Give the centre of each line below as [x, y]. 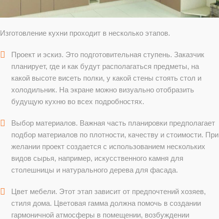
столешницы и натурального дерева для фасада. [95, 170]
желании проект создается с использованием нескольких [108, 147]
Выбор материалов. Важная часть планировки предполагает [113, 123]
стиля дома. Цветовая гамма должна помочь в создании [106, 203]
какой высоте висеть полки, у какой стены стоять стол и [106, 78]
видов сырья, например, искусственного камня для [97, 158]
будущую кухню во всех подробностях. [78, 102]
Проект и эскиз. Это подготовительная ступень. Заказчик [108, 55]
